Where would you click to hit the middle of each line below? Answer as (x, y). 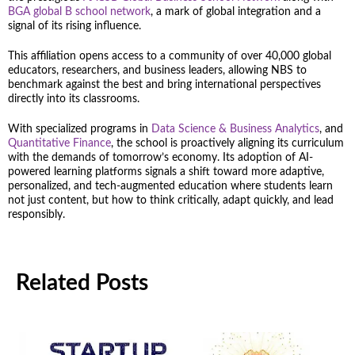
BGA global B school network (79, 11)
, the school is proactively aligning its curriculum (227, 143)
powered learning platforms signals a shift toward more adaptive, (166, 172)
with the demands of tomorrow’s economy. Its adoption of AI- (160, 157)
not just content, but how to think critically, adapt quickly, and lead (171, 200)
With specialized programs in (80, 129)
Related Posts (82, 282)
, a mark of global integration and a (236, 11)
